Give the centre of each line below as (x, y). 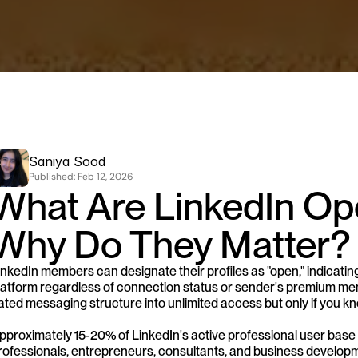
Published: (53, 176)
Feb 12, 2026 (105, 176)
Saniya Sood (67, 161)
